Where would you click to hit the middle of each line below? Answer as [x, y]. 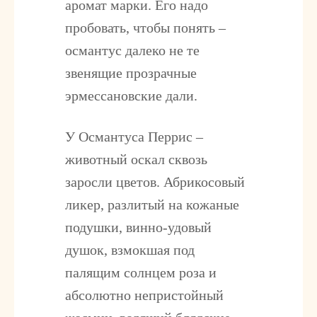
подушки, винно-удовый [138, 227]
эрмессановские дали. [131, 95]
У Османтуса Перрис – [134, 136]
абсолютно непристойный [144, 295]
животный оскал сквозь [136, 159]
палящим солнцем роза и [140, 272]
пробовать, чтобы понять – [145, 27]
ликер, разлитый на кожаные [152, 204]
